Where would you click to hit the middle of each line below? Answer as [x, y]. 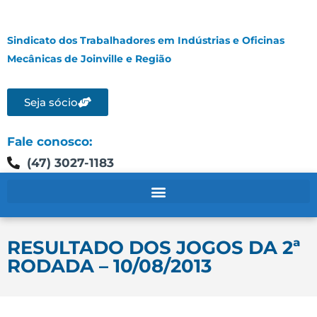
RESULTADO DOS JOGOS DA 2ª [154, 248]
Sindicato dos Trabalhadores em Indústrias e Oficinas [146, 40]
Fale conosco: [50, 142]
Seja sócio [51, 102]
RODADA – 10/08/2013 [109, 266]
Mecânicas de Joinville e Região [89, 59]
